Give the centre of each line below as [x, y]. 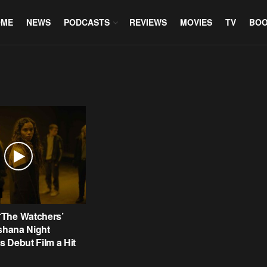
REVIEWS [148, 22]
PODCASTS [86, 22]
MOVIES [196, 22]
